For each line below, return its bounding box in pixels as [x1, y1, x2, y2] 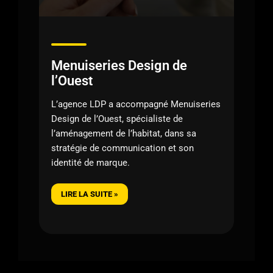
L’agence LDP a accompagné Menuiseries [51, 98, 221, 110]
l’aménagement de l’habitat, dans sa [51, 127, 196, 139]
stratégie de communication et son [51, 142, 194, 154]
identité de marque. [51, 157, 130, 168]
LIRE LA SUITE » [61, 189, 118, 199]
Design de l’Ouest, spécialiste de [51, 113, 183, 124]
